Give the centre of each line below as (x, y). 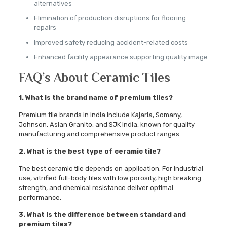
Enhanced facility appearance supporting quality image (121, 57)
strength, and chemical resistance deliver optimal (96, 188)
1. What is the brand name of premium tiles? (96, 98)
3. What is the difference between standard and (102, 215)
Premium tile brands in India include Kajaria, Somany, (100, 115)
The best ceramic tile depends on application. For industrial (111, 169)
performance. (40, 198)
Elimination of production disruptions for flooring (110, 18)
